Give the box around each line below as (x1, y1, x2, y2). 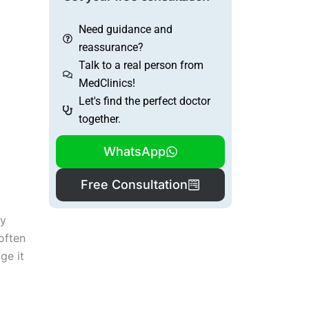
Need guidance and (78, 23, 172, 37)
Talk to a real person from (78, 59, 203, 72)
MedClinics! (78, 77, 135, 90)
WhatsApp (103, 144, 166, 159)
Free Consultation (81, 177, 188, 192)
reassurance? (78, 41, 143, 54)
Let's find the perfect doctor (78, 94, 210, 108)
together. (78, 112, 121, 126)
